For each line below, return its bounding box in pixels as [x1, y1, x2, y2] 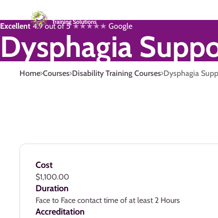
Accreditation [36, 206, 85, 217]
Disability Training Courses [72, 69, 161, 78]
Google [107, 21, 132, 31]
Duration [36, 183, 69, 194]
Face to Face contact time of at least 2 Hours [36, 196, 180, 205]
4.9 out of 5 [31, 21, 73, 31]
